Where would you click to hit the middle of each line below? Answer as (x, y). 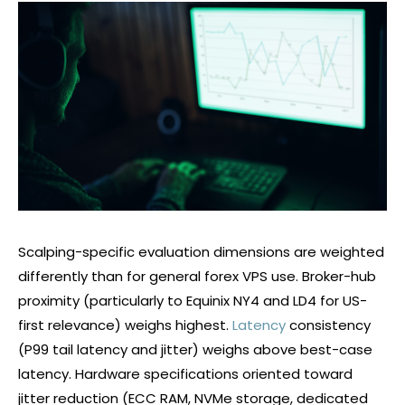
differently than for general (111, 277)
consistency (328, 325)
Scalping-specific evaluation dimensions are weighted (201, 252)
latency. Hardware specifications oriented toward (185, 374)
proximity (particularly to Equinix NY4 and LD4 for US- (193, 301)
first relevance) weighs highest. (125, 325)
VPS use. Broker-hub (307, 277)
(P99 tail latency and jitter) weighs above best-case (195, 350)
